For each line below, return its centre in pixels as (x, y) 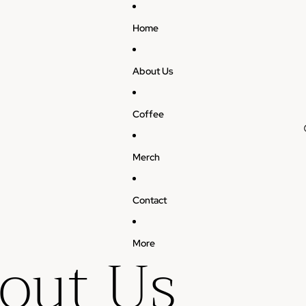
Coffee (148, 114)
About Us (153, 71)
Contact (150, 200)
